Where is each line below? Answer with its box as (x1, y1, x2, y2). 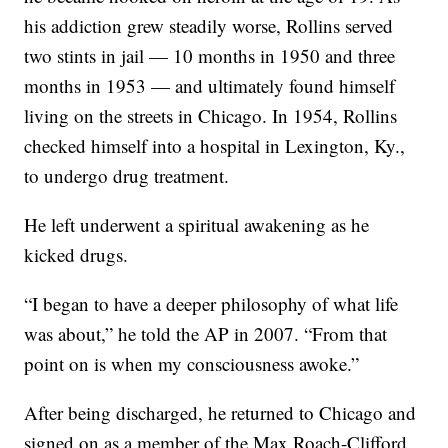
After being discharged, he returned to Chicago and (24, 399, 417, 425)
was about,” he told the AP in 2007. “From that (24, 320, 388, 346)
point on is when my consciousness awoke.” (24, 350, 360, 376)
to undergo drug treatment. (24, 162, 230, 188)
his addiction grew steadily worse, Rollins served (24, 12, 394, 38)
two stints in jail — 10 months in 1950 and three (24, 42, 396, 68)
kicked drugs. (24, 241, 129, 267)
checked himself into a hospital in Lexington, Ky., (24, 132, 406, 158)
